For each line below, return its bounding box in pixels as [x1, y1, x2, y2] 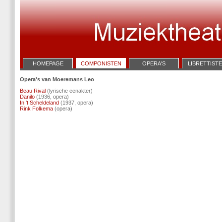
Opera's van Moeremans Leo [20, 76, 94, 82]
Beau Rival [20, 88, 46, 94]
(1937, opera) [59, 100, 93, 106]
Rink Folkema [20, 106, 53, 111]
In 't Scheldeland [20, 100, 59, 106]
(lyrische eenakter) [46, 88, 93, 94]
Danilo [20, 94, 35, 100]
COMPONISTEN [80, 60, 121, 66]
